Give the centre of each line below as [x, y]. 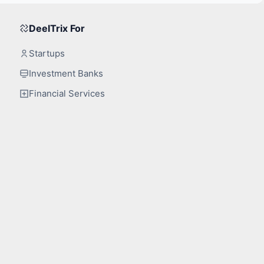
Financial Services [67, 93]
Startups [47, 53]
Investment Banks [66, 73]
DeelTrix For [57, 28]
